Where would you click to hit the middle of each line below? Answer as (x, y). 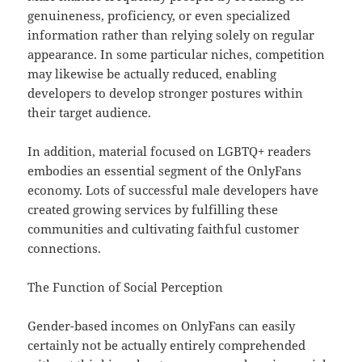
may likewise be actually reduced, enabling (152, 74)
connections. (65, 248)
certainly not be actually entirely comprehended (167, 345)
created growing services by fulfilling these (153, 210)
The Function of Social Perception (126, 287)
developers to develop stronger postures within (166, 93)
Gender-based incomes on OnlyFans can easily (162, 326)
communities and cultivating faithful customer (164, 229)
